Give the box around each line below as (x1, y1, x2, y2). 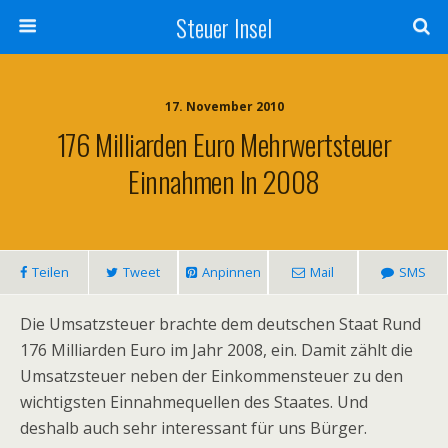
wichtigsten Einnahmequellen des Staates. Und (20, 391, 368, 413)
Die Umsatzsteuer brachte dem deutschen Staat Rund (20, 313, 421, 335)
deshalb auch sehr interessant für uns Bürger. (20, 417, 367, 439)
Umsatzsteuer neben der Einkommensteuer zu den (20, 365, 403, 387)
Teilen (31, 263, 69, 281)
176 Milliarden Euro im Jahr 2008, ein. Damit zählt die (20, 339, 413, 361)
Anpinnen (201, 263, 261, 281)
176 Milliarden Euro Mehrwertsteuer (56, 123, 392, 165)
